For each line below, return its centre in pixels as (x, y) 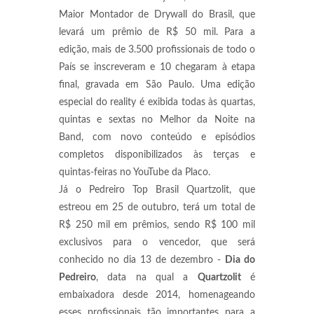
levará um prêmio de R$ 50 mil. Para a (157, 32)
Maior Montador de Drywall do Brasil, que (157, 15)
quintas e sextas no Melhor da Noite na (157, 120)
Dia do (240, 260)
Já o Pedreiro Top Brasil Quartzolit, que (157, 190)
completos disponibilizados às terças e (157, 155)
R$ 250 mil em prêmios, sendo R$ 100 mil (157, 225)
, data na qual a (147, 278)
